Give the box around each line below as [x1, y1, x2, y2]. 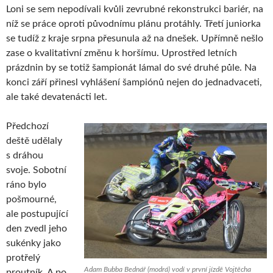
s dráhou [6, 150, 43, 160]
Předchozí [6, 121, 49, 131]
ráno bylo [6, 179, 46, 190]
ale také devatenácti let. [6, 91, 107, 102]
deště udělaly [6, 135, 62, 146]
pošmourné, [6, 194, 57, 204]
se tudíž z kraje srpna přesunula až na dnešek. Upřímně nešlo [6, 33, 263, 43]
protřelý [6, 252, 40, 263]
